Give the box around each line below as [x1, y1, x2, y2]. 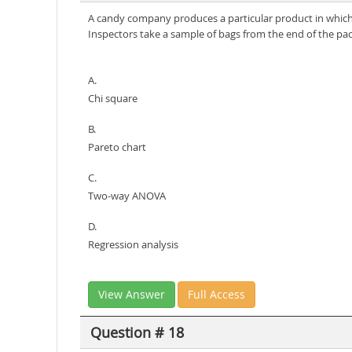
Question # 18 [90, 322, 184, 342]
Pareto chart [88, 140, 146, 154]
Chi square [88, 91, 137, 105]
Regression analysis [88, 237, 178, 251]
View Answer [98, 287, 165, 302]
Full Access [188, 287, 245, 302]
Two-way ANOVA [88, 189, 166, 203]
